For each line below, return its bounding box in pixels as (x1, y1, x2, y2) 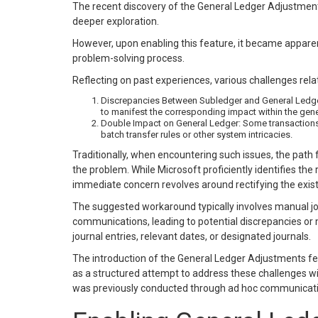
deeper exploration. (72, 16, 159, 27)
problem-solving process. (72, 53, 185, 64)
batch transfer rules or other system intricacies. (101, 129, 292, 140)
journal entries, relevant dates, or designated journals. (72, 231, 311, 242)
